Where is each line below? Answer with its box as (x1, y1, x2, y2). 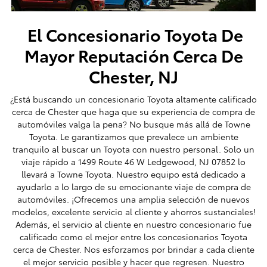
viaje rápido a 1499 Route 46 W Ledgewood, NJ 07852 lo (21, 155, 246, 167)
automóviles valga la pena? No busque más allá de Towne (17, 117, 250, 130)
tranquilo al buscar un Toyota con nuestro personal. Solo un (13, 142, 254, 155)
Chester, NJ (89, 64, 178, 88)
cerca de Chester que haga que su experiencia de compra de (12, 105, 255, 117)
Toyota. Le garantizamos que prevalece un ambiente (29, 130, 238, 142)
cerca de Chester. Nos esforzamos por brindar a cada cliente (13, 243, 254, 255)
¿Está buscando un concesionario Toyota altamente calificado (10, 92, 257, 105)
